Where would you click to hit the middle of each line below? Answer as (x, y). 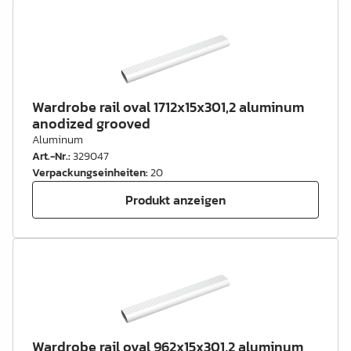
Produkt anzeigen (175, 199)
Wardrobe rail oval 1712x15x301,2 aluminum (168, 107)
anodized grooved (91, 123)
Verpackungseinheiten (89, 173)
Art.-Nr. (50, 156)
